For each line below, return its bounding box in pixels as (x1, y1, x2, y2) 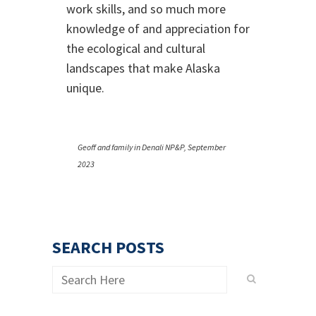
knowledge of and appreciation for (66, 20, 250, 37)
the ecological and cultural (66, 40, 205, 56)
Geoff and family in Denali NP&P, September (78, 142, 226, 152)
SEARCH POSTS (52, 236, 164, 258)
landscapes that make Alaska (66, 60, 220, 76)
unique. (66, 80, 104, 96)
